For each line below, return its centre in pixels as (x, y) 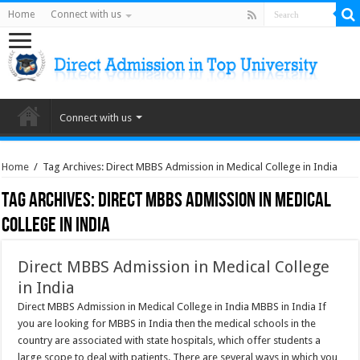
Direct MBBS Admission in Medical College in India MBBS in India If (172, 307)
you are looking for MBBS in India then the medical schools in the (167, 323)
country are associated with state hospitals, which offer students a (170, 340)
